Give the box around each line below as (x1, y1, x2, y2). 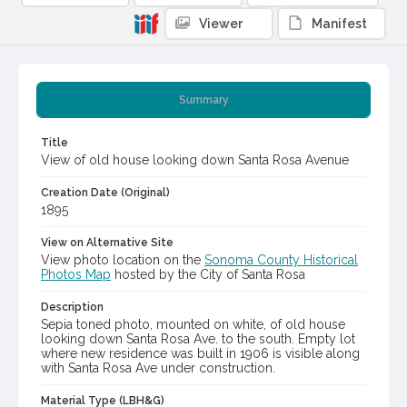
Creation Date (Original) (41, 186, 170, 200)
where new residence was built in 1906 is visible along (41, 346, 360, 362)
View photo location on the (41, 253, 204, 268)
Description (41, 301, 104, 314)
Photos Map (41, 267, 111, 283)
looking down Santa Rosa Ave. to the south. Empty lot (41, 332, 355, 347)
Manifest (312, 16, 367, 32)
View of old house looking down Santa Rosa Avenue (41, 153, 349, 168)
